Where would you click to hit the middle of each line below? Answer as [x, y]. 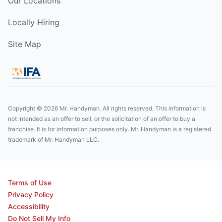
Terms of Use [30, 183]
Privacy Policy [31, 195]
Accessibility [29, 207]
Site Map [25, 44]
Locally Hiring [34, 23]
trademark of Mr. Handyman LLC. [54, 140]
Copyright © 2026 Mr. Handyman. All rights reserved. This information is [107, 109]
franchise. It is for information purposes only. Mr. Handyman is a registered [110, 129]
